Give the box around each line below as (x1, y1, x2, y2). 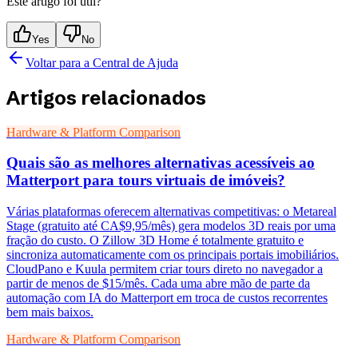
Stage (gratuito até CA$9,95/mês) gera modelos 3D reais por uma (6, 219, 336, 233)
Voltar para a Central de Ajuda (26, 55, 178, 70)
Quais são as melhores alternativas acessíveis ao (6, 154, 315, 172)
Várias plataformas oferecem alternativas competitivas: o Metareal (6, 205, 336, 219)
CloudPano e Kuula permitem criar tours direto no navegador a (6, 262, 323, 276)
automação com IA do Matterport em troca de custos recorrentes (6, 291, 328, 305)
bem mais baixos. (6, 305, 93, 320)
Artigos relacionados (6, 86, 206, 109)
